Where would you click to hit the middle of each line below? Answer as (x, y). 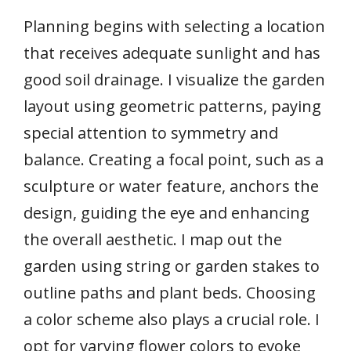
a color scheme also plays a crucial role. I (172, 319)
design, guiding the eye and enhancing (166, 212)
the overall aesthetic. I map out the (153, 239)
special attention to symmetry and (151, 132)
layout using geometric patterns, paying (172, 106)
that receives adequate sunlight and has (172, 52)
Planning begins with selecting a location (174, 26)
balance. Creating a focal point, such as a (174, 159)
